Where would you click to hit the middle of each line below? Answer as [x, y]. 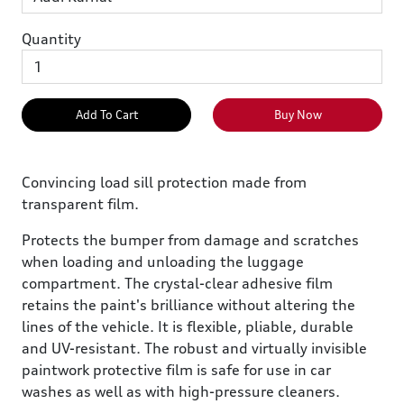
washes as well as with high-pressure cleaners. [181, 392]
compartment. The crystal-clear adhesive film [177, 284]
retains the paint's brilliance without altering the [188, 305]
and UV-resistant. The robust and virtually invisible [194, 349]
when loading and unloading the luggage [163, 262]
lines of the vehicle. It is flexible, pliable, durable [188, 327]
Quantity [51, 39]
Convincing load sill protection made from [164, 183]
